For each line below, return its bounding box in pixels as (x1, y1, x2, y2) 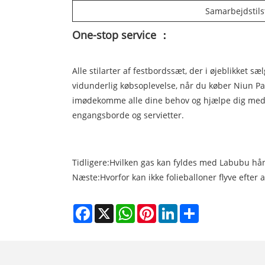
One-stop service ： (72, 27, 170, 42)
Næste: (72, 171, 100, 183)
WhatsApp (135, 202, 176, 214)
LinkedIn (177, 202, 211, 214)
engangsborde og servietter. (72, 109, 184, 121)
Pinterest (156, 202, 192, 214)
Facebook (92, 202, 129, 214)
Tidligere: (72, 156, 109, 168)
